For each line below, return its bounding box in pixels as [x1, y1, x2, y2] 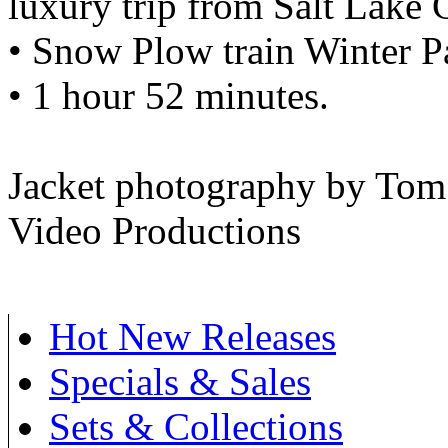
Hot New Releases [49, 314, 336, 358]
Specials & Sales [49, 359, 311, 403]
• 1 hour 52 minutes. [8, 73, 329, 117]
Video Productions [8, 208, 301, 252]
